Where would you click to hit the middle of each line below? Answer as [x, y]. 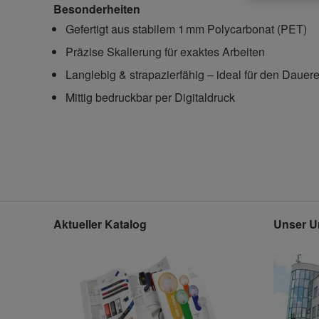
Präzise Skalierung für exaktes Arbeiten [166, 52]
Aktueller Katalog [100, 224]
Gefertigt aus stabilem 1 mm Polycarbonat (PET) [187, 29]
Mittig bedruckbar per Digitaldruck [151, 98]
